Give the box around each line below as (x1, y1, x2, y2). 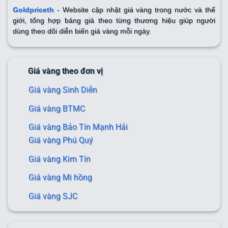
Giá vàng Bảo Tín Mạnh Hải (28, 122, 128, 132)
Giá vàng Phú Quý (28, 135, 94, 145)
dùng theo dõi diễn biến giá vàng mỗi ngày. (12, 27, 151, 35)
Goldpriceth (12, 6, 54, 14)
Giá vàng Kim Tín (28, 154, 91, 164)
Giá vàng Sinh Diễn (28, 84, 98, 95)
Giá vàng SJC (28, 191, 78, 202)
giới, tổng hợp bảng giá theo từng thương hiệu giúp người (12, 16, 216, 24)
